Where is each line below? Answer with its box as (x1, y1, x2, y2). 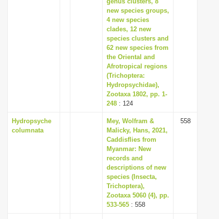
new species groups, (107, 7, 169, 14)
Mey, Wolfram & (107, 117, 154, 125)
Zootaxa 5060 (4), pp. (107, 192, 169, 199)
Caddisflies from (107, 136, 156, 143)
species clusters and (107, 35, 169, 42)
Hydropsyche (12, 117, 51, 125)
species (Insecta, (107, 173, 157, 180)
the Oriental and (107, 53, 155, 61)
